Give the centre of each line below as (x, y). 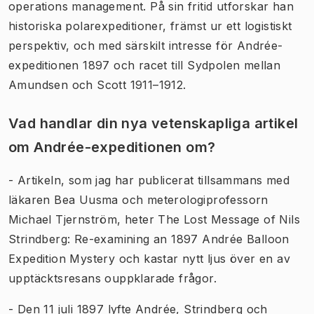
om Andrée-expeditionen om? (112, 147)
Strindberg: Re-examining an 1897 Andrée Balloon (149, 239)
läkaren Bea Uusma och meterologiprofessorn (138, 200)
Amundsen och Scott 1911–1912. (97, 85)
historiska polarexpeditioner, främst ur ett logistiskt (150, 26)
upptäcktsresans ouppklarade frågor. (112, 278)
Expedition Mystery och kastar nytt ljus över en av (149, 259)
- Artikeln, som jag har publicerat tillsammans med (149, 180)
